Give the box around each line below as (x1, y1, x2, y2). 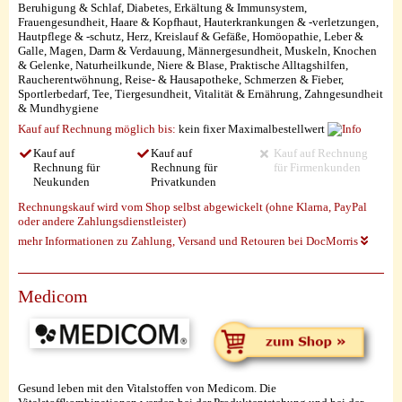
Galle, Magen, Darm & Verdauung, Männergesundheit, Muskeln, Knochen (18, 44, 377, 58)
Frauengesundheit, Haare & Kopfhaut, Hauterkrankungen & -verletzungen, (18, 15, 379, 30)
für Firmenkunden (273, 161, 361, 175)
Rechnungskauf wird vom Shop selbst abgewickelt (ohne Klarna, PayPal (18, 199, 367, 214)
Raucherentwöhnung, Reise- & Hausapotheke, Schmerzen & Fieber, (18, 73, 344, 87)
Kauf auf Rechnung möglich (18, 121, 155, 135)
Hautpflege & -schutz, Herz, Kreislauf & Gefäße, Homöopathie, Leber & (18, 30, 363, 44)
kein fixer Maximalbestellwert (176, 121, 328, 135)
